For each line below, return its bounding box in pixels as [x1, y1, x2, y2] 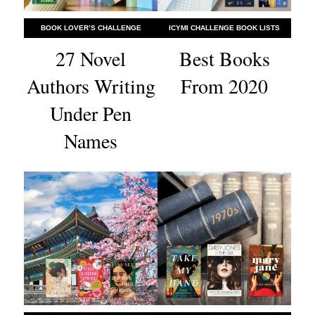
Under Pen [50, 100, 131, 127]
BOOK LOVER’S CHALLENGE [40, 24, 141, 32]
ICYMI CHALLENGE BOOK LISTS [169, 24, 280, 32]
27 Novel [56, 45, 126, 72]
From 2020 [181, 72, 268, 100]
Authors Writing [26, 72, 155, 100]
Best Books [179, 45, 270, 72]
